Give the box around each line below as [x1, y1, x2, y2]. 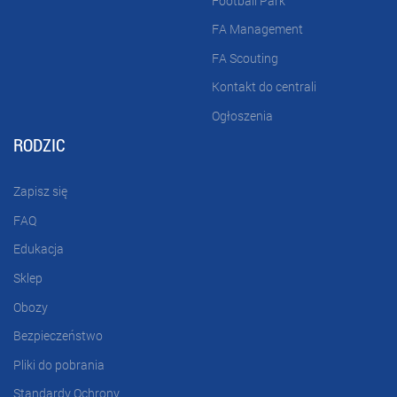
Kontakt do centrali [212, 78, 316, 96]
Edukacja [13, 240, 64, 258]
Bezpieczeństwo [13, 327, 103, 345]
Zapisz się [13, 183, 67, 200]
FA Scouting [212, 49, 278, 66]
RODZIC [13, 132, 66, 156]
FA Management [212, 20, 303, 38]
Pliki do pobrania [13, 355, 105, 373]
